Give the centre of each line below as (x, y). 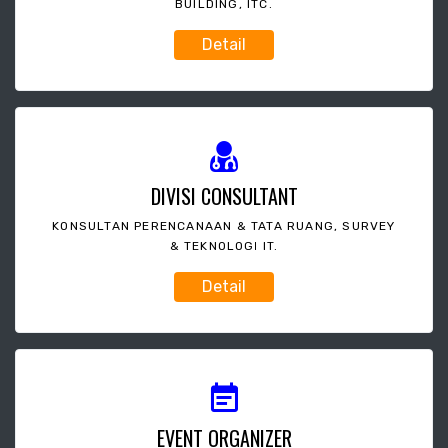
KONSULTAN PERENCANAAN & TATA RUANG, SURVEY (224, 225)
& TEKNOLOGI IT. (224, 245)
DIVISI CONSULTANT (224, 195)
